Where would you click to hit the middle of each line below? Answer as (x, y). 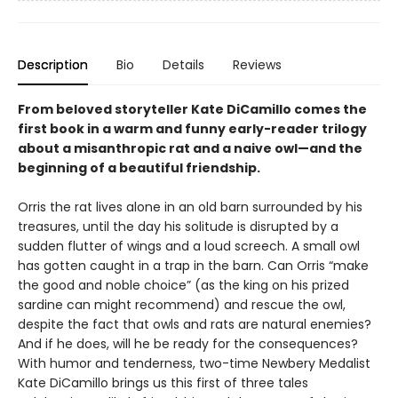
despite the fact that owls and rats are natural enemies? (195, 324)
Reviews (257, 65)
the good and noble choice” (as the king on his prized (183, 285)
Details (183, 65)
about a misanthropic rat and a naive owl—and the (190, 148)
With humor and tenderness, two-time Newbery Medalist (194, 363)
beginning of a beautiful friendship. (139, 168)
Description (53, 65)
